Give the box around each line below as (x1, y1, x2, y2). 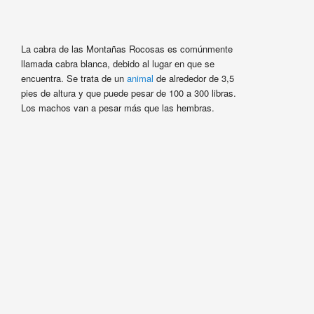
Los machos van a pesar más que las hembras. (20, 101, 214, 115)
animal (126, 71, 153, 86)
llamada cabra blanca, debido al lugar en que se (20, 57, 214, 71)
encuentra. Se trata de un (20, 71, 127, 86)
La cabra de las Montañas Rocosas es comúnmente (20, 42, 233, 56)
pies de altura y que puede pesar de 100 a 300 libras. (20, 86, 236, 100)
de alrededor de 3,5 (153, 71, 234, 86)
